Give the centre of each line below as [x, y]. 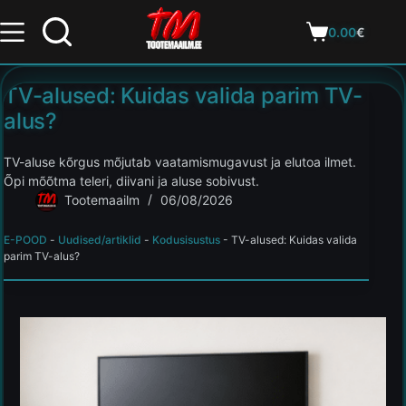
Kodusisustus [186, 240]
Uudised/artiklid [100, 240]
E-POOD [25, 240]
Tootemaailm [102, 200]
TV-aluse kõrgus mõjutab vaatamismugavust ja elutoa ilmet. [180, 162]
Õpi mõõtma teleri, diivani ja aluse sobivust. [131, 181]
